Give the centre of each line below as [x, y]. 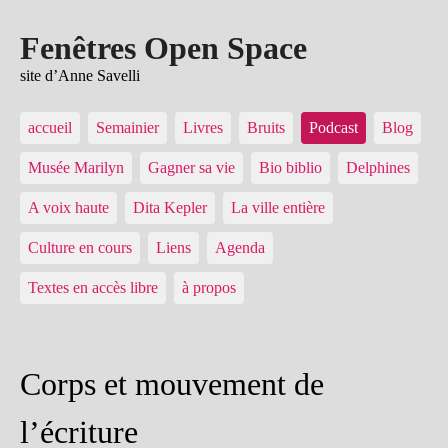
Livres [203, 127]
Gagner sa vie [191, 167]
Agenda [240, 247]
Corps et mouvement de [172, 384]
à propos [209, 287]
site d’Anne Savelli [80, 75]
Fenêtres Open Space [163, 48]
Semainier [127, 127]
